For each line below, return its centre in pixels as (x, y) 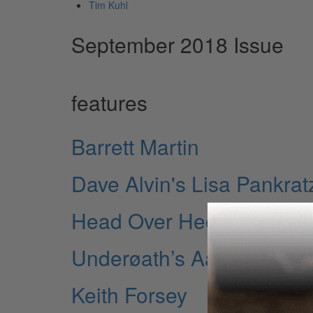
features (109, 102)
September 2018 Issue (177, 44)
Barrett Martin (135, 146)
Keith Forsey (129, 294)
